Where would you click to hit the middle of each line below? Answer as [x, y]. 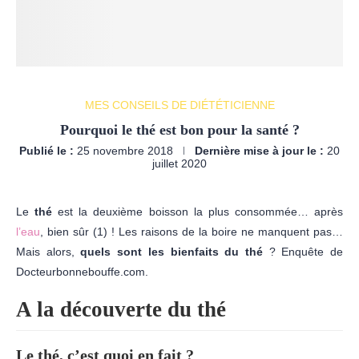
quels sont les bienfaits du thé [175, 251]
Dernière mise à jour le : [259, 150]
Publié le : [46, 150]
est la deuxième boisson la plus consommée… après [201, 211]
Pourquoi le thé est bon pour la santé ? [179, 129]
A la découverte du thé [121, 309]
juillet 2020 [179, 163]
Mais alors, [48, 251]
